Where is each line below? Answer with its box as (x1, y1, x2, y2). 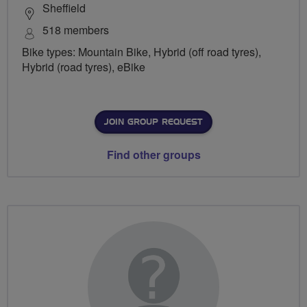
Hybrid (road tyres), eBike (22, 58, 145, 75)
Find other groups (106, 146, 201, 162)
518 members (42, 21, 109, 38)
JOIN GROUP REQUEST (104, 117, 202, 126)
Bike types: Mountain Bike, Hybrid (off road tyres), (22, 43, 261, 60)
